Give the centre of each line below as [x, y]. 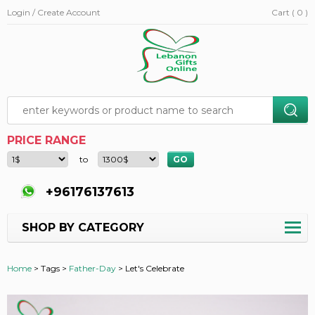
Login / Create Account [54, 12]
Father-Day [92, 268]
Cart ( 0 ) [290, 12]
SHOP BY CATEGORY [83, 227]
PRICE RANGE [46, 140]
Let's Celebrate [155, 268]
